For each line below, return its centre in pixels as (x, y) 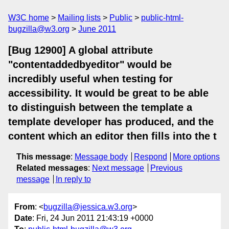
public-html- (162, 18)
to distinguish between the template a (100, 107)
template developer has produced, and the (111, 122)
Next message (118, 168)
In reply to (73, 179)
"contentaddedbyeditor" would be (90, 64)
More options (197, 157)
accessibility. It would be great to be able (108, 93)
